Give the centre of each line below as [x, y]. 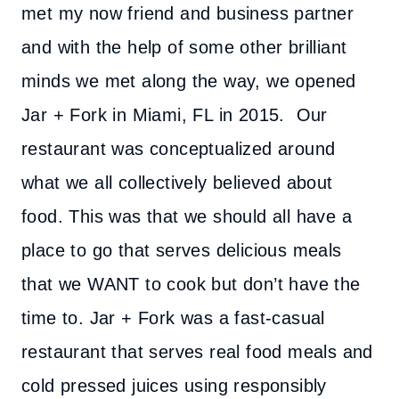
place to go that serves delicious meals [182, 250]
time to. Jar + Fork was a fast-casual [173, 318]
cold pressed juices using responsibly [174, 386]
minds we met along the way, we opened [189, 81]
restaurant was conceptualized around [179, 149]
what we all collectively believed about [177, 183]
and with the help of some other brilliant [184, 47]
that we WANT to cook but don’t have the [191, 284]
